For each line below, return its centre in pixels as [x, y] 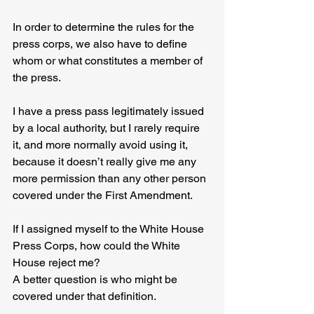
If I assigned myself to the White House [110, 229]
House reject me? [56, 263]
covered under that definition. [84, 296]
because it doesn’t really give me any [106, 162]
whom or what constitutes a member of [109, 61]
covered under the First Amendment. [103, 196]
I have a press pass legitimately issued [110, 111]
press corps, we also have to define [101, 44]
